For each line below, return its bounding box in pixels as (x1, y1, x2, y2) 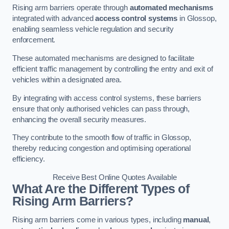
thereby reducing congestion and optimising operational (12, 144, 191, 153)
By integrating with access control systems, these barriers (12, 94, 201, 102)
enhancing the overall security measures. (12, 115, 147, 124)
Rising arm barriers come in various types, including (12, 216, 184, 224)
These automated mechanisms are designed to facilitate (12, 54, 195, 62)
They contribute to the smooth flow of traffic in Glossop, (12, 133, 191, 142)
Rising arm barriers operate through (12, 4, 130, 12)
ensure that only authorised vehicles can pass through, (12, 104, 190, 113)
